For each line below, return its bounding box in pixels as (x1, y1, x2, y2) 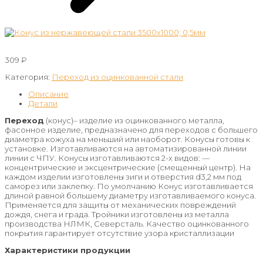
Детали (28, 98, 58, 108)
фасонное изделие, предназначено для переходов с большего (5, 124, 258, 134)
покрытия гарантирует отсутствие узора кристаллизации (5, 228, 234, 238)
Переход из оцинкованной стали (52, 72, 183, 82)
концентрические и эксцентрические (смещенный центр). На (5, 162, 251, 172)
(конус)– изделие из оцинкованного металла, (44, 115, 224, 125)
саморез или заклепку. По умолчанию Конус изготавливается (5, 181, 253, 191)
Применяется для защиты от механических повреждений (5, 200, 236, 210)
